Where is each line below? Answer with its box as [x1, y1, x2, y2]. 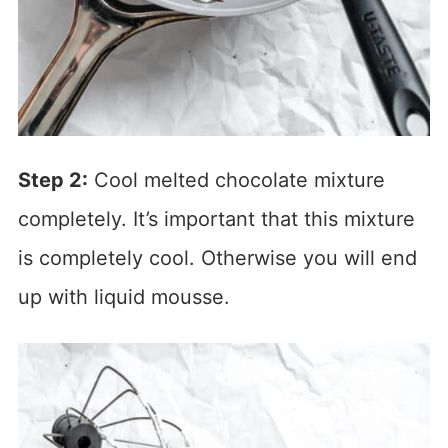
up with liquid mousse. [17, 284, 230, 309]
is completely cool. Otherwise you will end [17, 245, 417, 270]
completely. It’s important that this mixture [17, 206, 415, 231]
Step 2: [17, 167, 88, 192]
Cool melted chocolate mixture [87, 167, 385, 192]
